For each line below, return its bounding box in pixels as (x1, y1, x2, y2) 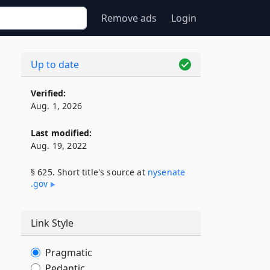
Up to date (31, 58, 79, 71)
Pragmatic (45, 246, 92, 259)
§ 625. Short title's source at (31, 166, 148, 178)
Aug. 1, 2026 (31, 100, 82, 111)
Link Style (31, 216, 74, 230)
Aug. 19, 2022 (31, 140, 87, 151)
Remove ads (101, 11, 157, 25)
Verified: (31, 87, 66, 99)
